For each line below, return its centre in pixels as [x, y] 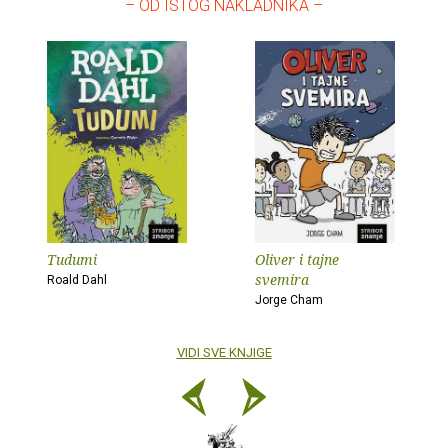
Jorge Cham [289, 300]
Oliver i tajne [297, 260]
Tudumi [72, 260]
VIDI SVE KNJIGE [224, 353]
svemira [282, 280]
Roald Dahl [77, 280]
